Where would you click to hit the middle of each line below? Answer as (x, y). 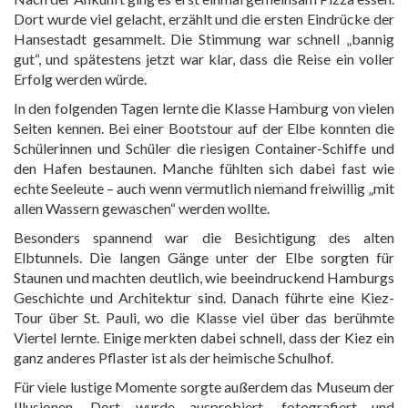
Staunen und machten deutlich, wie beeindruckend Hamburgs (204, 277)
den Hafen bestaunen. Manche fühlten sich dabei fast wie (204, 168)
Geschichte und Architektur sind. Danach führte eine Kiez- (204, 297)
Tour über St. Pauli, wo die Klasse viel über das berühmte (204, 317)
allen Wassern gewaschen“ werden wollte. (142, 208)
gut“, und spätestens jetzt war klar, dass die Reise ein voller (204, 59)
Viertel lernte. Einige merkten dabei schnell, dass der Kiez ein (204, 337)
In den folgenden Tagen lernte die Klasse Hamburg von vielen (204, 108)
